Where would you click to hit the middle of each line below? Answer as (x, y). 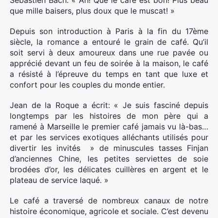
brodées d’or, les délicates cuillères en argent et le (109, 169)
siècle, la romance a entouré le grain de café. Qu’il (109, 42)
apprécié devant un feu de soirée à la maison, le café (109, 63)
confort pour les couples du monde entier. (87, 85)
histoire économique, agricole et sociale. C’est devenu (109, 211)
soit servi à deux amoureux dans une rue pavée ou (109, 53)
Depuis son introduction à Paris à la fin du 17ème (109, 31)
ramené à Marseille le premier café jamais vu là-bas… (109, 127)
